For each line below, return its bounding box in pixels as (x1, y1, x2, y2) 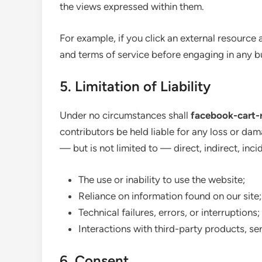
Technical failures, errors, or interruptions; (78, 206, 260, 218)
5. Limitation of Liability (60, 78, 211, 95)
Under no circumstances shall (60, 109, 191, 121)
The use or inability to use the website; (78, 173, 245, 185)
